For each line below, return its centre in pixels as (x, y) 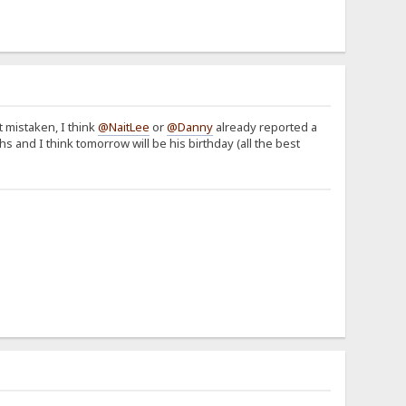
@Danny (189, 126)
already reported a (265, 126)
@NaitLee (123, 126)
